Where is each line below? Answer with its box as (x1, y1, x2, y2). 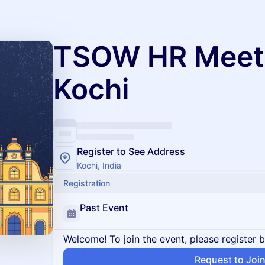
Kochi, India (77, 160, 121, 170)
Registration (63, 178, 110, 188)
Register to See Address (77, 146, 185, 157)
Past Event (80, 202, 128, 214)
